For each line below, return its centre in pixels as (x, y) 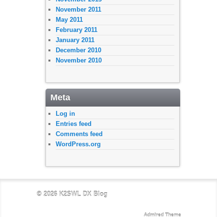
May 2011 (69, 19)
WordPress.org (78, 144)
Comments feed (79, 134)
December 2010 (78, 50)
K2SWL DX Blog (83, 194)
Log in (65, 113)
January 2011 (75, 40)
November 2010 (79, 60)
